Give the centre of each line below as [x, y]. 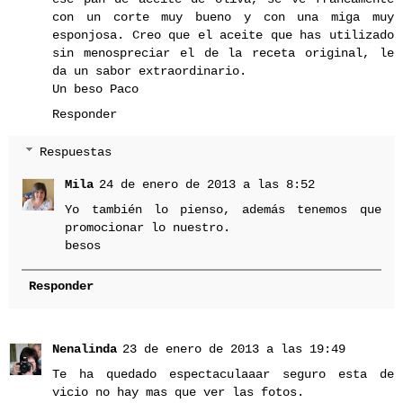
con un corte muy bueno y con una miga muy [223, 17]
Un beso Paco [95, 89]
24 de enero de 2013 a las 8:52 [207, 184]
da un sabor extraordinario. [149, 71]
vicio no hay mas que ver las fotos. [178, 393]
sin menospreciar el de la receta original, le [223, 53]
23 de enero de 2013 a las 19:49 [234, 349]
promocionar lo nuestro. [148, 228]
